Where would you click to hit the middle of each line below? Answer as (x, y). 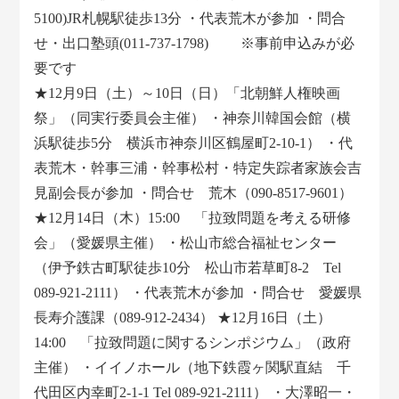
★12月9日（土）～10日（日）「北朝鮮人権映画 (187, 94)
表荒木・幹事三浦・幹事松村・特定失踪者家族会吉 (198, 168)
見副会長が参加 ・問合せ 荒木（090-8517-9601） (194, 193)
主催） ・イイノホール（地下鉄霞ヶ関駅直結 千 (193, 368)
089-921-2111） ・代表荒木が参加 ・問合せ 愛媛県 (198, 293)
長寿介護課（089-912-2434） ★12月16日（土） (183, 318)
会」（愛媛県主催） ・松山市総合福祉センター (186, 243)
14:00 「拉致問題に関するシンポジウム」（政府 (193, 343)
